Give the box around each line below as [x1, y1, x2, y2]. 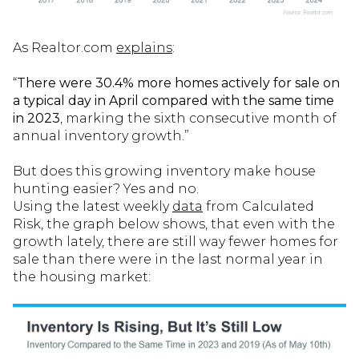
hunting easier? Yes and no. [13, 181, 199, 196]
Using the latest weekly [13, 199, 172, 214]
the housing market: [13, 269, 151, 284]
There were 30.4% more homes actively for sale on [17, 75, 340, 91]
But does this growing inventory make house [13, 163, 316, 179]
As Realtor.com [13, 40, 116, 55]
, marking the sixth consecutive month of [60, 111, 337, 126]
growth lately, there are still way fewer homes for [13, 234, 338, 249]
